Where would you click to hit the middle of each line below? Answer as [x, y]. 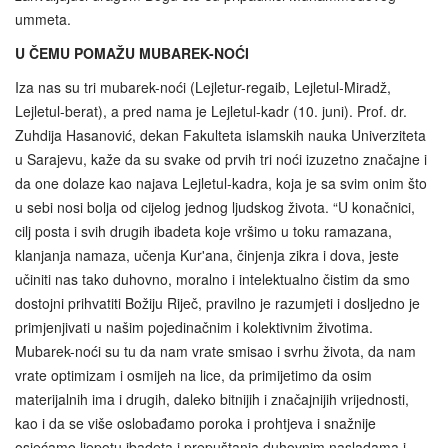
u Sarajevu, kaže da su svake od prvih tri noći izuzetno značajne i [221, 158]
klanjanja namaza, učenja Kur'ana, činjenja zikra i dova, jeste [207, 254]
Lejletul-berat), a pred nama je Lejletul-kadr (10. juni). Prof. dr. [211, 110]
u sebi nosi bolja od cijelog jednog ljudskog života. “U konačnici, [215, 206]
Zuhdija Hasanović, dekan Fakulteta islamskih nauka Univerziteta [220, 134]
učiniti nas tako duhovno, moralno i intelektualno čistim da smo [212, 278]
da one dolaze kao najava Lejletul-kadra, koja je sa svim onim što [221, 182]
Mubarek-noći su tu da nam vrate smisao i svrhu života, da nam [215, 350]
